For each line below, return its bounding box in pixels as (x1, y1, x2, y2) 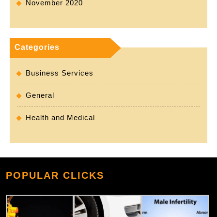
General (26, 91, 54, 100)
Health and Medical (26, 113, 95, 122)
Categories (15, 43, 60, 52)
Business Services (26, 69, 93, 77)
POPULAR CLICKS (6, 170, 104, 181)
